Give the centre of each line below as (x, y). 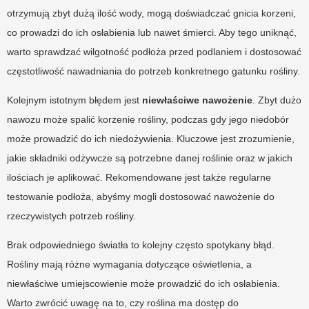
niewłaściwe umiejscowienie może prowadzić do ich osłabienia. (143, 284)
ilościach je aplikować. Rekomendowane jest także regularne (139, 178)
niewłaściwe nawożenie (197, 100)
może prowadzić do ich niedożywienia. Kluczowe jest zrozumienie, (151, 139)
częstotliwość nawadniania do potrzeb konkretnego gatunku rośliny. (153, 71)
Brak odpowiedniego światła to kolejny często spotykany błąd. (141, 245)
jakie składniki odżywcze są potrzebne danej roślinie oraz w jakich (150, 158)
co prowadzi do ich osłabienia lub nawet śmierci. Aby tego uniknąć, (152, 33)
